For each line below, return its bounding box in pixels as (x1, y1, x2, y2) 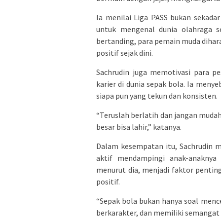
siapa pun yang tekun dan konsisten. (96, 90, 218, 101)
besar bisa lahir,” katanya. (96, 121, 182, 132)
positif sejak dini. (96, 47, 153, 58)
